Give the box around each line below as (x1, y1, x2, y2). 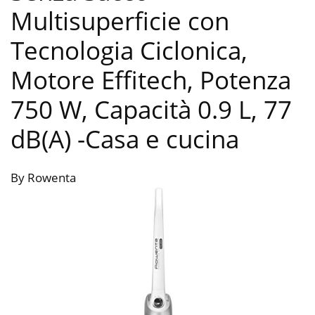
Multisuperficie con (11, 4, 229, 38)
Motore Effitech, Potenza (11, 63, 291, 97)
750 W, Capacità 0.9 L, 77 (11, 93, 292, 127)
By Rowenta (11, 169, 76, 186)
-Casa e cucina (77, 122, 239, 156)
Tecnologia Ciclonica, (11, 34, 247, 67)
